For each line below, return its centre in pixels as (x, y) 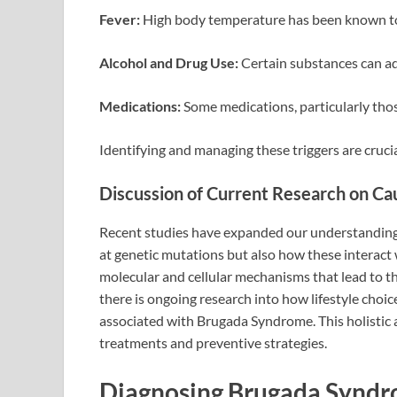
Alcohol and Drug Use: (169, 62)
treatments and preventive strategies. (213, 342)
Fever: (120, 19)
